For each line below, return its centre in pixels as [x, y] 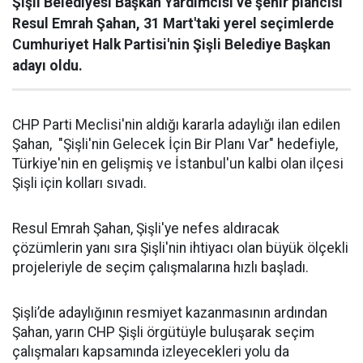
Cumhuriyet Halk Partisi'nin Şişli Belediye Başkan [171, 45]
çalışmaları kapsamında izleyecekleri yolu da [151, 352]
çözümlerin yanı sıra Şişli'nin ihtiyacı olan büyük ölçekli [180, 248]
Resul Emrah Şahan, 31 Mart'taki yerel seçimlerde [175, 23]
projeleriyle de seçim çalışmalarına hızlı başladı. [162, 267]
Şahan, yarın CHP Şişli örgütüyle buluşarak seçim [163, 332]
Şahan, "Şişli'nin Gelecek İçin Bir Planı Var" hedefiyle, [175, 144]
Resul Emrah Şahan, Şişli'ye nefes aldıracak [146, 228]
